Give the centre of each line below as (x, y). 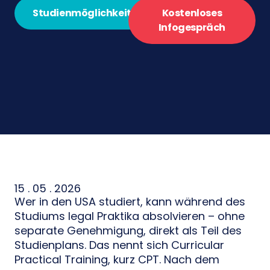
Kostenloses (192, 13)
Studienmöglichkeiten (88, 13)
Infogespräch (192, 27)
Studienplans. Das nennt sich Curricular (119, 245)
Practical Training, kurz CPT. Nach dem (117, 259)
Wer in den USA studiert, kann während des (130, 202)
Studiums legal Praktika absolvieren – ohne (130, 216)
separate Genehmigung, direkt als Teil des (128, 231)
